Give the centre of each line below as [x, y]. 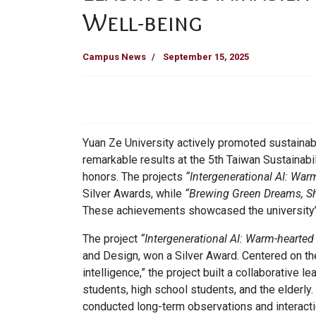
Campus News [114, 57]
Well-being [142, 22]
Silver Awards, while [134, 194]
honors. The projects [134, 177]
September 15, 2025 [206, 57]
